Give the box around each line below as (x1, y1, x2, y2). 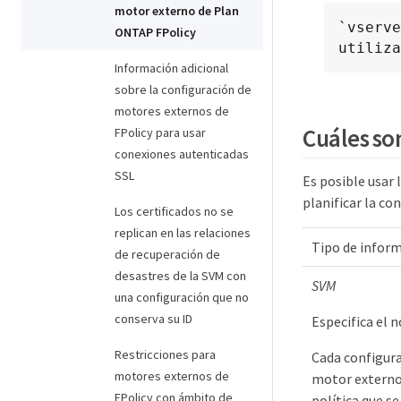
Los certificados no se (115, 203, 234, 219)
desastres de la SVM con (115, 268, 246, 284)
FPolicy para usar (115, 124, 206, 141)
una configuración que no (115, 289, 249, 305)
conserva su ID (115, 311, 192, 327)
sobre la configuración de (115, 81, 252, 98)
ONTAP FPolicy (115, 24, 196, 40)
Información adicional (115, 60, 228, 76)
